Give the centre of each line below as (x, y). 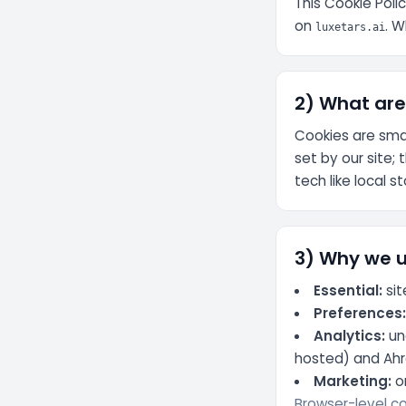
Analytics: (350, 336)
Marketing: (353, 382)
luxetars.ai (350, 28)
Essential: (348, 291)
